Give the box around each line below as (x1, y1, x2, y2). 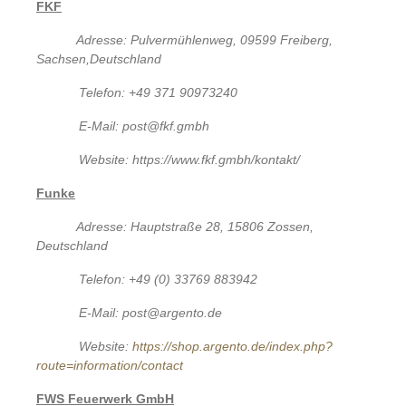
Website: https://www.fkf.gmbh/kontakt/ (79, 151, 301, 167)
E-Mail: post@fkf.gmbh (79, 118, 210, 133)
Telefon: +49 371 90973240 (79, 84, 238, 100)
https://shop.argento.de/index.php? (132, 338, 333, 353)
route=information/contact (36, 357, 183, 372)
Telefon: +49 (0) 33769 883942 (79, 271, 258, 286)
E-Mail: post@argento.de (79, 304, 223, 320)
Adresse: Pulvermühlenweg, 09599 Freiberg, (76, 32, 333, 47)
